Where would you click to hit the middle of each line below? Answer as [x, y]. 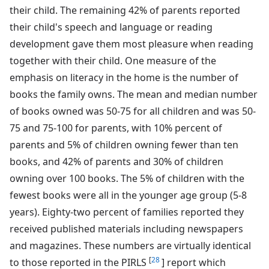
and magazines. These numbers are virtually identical [130, 245]
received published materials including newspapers [126, 228]
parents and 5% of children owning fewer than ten [124, 144]
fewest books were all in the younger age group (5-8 [128, 195]
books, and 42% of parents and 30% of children [116, 161]
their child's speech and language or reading [111, 27]
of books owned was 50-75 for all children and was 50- [133, 111]
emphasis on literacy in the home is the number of [124, 77]
